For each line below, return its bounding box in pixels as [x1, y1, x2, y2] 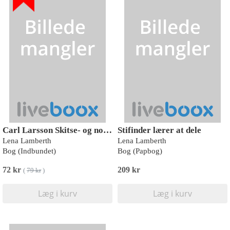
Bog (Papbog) [118, 147, 162, 155]
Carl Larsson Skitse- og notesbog [103, 125, 112, 135]
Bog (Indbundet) [3, 147, 56, 155]
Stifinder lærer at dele [118, 125, 201, 135]
